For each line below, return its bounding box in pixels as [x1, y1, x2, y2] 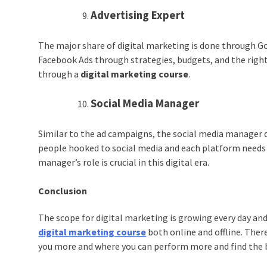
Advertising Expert [91, 8, 185, 23]
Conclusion [38, 185, 88, 197]
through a [38, 68, 81, 80]
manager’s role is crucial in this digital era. [38, 156, 212, 169]
